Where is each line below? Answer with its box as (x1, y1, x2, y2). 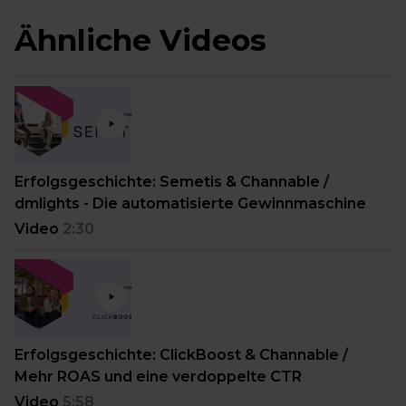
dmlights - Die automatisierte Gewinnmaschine (14, 195, 366, 213)
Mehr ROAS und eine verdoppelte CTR (14, 368, 302, 386)
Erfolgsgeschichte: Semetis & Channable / (14, 173, 329, 191)
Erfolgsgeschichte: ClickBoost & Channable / (14, 346, 348, 364)
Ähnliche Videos (14, 22, 266, 59)
